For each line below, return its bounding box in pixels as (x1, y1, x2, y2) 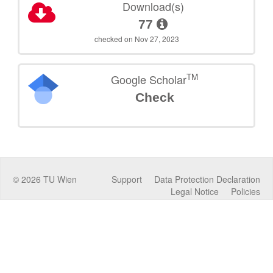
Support (112, 172, 142, 185)
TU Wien (41, 172, 77, 185)
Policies (231, 185, 260, 197)
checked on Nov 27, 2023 (94, 33, 179, 44)
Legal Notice (171, 185, 219, 197)
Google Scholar (111, 71, 187, 87)
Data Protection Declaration (154, 172, 260, 185)
